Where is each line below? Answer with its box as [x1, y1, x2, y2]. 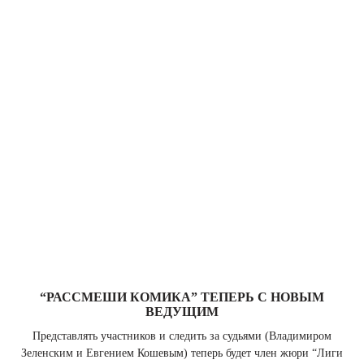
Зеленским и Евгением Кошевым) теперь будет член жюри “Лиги [21, 346, 343, 359]
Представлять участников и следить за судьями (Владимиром [32, 329, 331, 342]
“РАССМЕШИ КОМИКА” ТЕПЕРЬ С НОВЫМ [40, 289, 324, 304]
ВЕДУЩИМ [145, 304, 219, 318]
